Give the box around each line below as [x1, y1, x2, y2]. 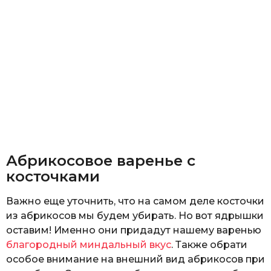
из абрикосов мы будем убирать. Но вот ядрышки [6, 209, 264, 221]
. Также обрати [171, 238, 247, 250]
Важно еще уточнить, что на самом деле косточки [6, 195, 264, 207]
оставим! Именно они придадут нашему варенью [6, 224, 261, 236]
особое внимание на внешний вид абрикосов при [6, 253, 265, 265]
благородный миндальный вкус [6, 238, 171, 250]
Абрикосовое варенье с [6, 151, 195, 170]
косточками [6, 167, 100, 186]
